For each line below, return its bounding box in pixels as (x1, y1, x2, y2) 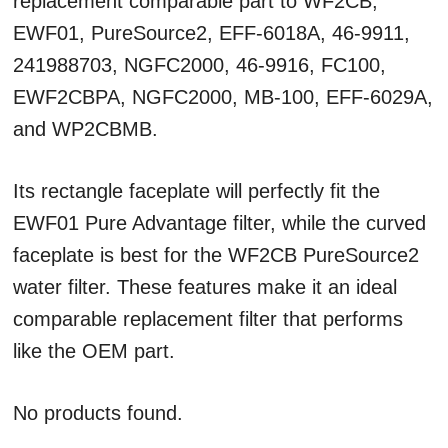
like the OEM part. (13, 340, 175, 362)
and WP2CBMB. (13, 118, 158, 140)
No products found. (13, 402, 183, 424)
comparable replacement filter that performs (13, 308, 403, 330)
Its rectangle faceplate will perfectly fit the (13, 180, 380, 202)
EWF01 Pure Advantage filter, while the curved (13, 212, 426, 234)
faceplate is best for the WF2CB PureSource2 (13, 244, 419, 266)
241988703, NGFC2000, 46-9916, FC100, (13, 54, 386, 76)
